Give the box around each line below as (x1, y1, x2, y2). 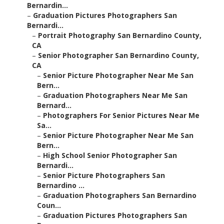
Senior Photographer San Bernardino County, (38, 50, 199, 60)
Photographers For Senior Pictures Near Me (43, 110, 199, 120)
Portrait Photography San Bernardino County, (38, 30, 201, 40)
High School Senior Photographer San (43, 150, 177, 160)
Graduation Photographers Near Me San (43, 90, 187, 100)
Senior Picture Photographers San (43, 170, 165, 180)
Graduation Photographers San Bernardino (43, 190, 196, 200)
